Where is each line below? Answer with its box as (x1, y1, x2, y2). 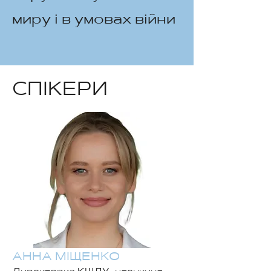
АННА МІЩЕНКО (12, 252, 120, 263)
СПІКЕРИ (12, 81, 108, 100)
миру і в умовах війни (12, 13, 175, 27)
